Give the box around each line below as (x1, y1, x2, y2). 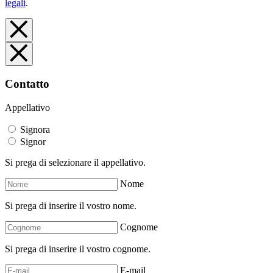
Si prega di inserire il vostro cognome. (5, 243, 151, 254)
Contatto (5, 77, 49, 91)
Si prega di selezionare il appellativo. (5, 157, 146, 168)
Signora (20, 124, 50, 135)
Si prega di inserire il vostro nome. (5, 200, 136, 211)
